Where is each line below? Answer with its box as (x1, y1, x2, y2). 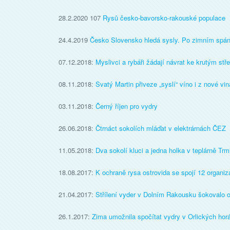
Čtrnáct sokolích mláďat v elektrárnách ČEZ (95, 123, 226, 133)
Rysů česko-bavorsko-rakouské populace (103, 13, 225, 23)
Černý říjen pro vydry (95, 101, 158, 111)
